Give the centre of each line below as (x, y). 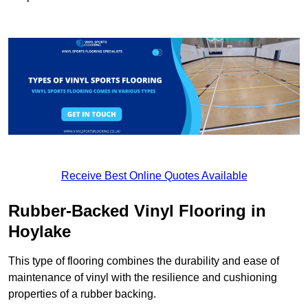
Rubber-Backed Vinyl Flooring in (137, 211)
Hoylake (40, 232)
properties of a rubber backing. (82, 294)
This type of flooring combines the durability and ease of (144, 261)
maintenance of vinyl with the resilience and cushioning (143, 278)
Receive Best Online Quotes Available (154, 176)
